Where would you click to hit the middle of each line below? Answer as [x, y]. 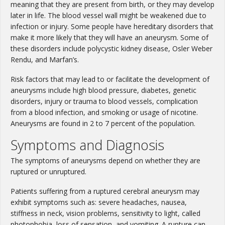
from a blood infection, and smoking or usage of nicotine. [104, 113]
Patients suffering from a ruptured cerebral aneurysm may [105, 191]
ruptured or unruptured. [48, 172]
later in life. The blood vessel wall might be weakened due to [108, 16]
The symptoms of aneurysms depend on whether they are [105, 161]
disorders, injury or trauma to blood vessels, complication [104, 101]
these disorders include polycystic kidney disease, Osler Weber [111, 49]
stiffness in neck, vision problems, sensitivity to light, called [105, 213]
